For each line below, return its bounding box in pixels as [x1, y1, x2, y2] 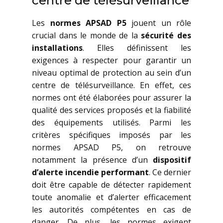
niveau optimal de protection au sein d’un [32, 67, 191, 78]
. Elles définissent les [83, 42, 191, 53]
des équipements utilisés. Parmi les [32, 117, 191, 128]
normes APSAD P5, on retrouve [32, 142, 191, 153]
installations [32, 42, 83, 53]
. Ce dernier [149, 167, 191, 178]
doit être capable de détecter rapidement [32, 179, 191, 190]
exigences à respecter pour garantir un [32, 55, 191, 66]
